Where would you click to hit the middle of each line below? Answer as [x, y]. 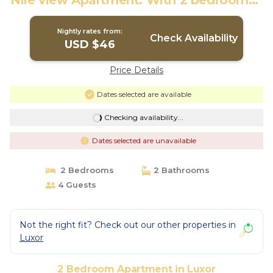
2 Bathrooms [180, 170]
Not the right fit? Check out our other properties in [128, 225]
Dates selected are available [144, 94]
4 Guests [76, 185]
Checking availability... [144, 117]
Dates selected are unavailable [144, 140]
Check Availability [193, 38]
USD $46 [90, 44]
